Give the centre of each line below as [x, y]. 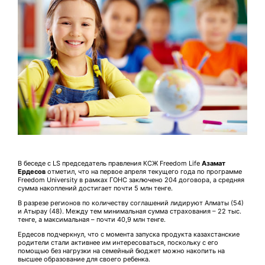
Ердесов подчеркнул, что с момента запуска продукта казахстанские [129, 234]
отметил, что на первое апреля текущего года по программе [144, 171]
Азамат [214, 163]
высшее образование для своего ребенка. [84, 259]
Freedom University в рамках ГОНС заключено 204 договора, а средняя [131, 180]
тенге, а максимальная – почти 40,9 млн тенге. [92, 219]
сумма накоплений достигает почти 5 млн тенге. [95, 188]
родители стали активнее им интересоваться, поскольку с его [118, 242]
